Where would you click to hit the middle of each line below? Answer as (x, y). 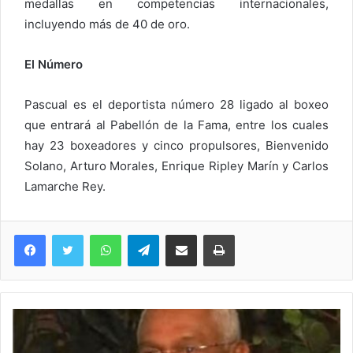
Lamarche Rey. (65, 186)
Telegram (181, 234)
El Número (54, 64)
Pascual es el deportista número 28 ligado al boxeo (176, 104)
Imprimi (251, 234)
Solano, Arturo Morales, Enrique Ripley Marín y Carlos (176, 165)
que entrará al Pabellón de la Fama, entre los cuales (176, 124)
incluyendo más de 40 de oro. (107, 24)
